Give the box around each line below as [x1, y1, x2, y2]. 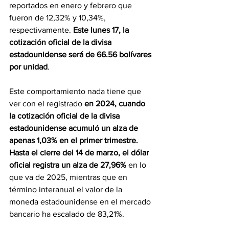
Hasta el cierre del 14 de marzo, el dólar [9, 148, 151, 157]
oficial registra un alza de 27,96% [9, 161, 128, 170]
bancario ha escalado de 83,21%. [9, 210, 124, 219]
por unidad [9, 62, 48, 72]
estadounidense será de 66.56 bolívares [9, 50, 153, 59]
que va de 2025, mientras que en [9, 173, 129, 182]
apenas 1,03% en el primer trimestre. [9, 136, 140, 145]
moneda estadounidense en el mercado [9, 197, 153, 207]
